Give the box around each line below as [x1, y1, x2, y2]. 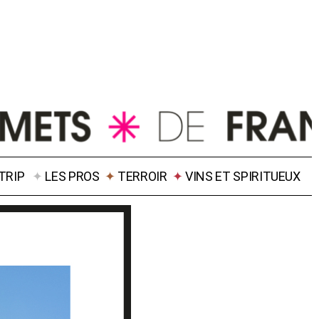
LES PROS [45, 169, 100, 184]
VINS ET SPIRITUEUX [185, 169, 300, 184]
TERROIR [117, 169, 167, 184]
